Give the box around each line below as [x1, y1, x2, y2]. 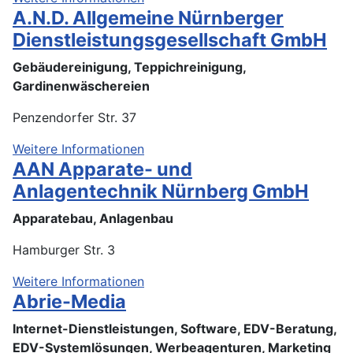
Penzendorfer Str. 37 [13, 109, 136, 125]
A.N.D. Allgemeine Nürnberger [13, 6, 284, 29]
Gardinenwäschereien [13, 77, 150, 94]
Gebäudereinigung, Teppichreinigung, [13, 58, 246, 75]
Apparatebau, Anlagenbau [13, 210, 173, 226]
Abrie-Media [13, 289, 126, 313]
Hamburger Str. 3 [13, 241, 115, 258]
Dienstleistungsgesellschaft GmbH [13, 28, 327, 51]
